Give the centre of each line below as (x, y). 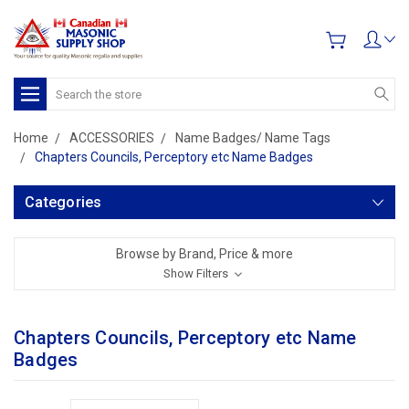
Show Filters (197, 273)
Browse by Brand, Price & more (204, 254)
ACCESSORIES (112, 138)
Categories (63, 202)
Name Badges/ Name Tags (253, 138)
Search (67, 87)
